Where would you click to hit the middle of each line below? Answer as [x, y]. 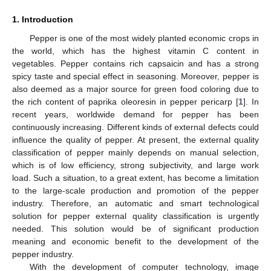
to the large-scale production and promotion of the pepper [135, 190]
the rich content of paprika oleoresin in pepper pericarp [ [125, 101]
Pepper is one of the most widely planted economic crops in [144, 38]
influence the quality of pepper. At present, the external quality [135, 139]
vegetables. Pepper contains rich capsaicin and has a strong [135, 63]
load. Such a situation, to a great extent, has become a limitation [135, 178]
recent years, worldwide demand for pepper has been [135, 114]
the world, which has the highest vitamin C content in [135, 51]
